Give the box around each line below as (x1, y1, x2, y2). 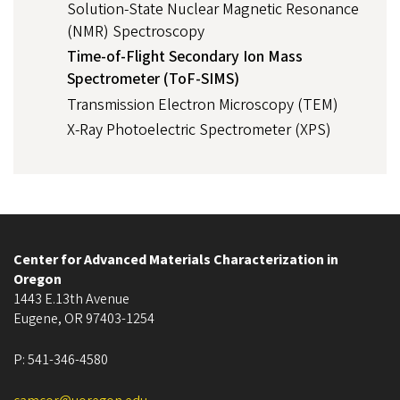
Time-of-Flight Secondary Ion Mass (67, 46, 303, 69)
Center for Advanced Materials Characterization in (13, 250, 338, 271)
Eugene (13, 309, 58, 329)
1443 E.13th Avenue (13, 289, 129, 310)
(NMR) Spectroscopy (67, 20, 204, 43)
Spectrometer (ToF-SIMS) (67, 68, 239, 91)
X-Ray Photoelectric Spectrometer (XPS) (67, 119, 331, 142)
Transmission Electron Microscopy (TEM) (67, 93, 338, 116)
